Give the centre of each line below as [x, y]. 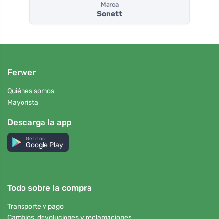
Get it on [36, 138]
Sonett [109, 14]
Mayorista [23, 102]
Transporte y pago [35, 206]
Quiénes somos [31, 91]
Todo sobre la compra [50, 187]
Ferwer [22, 73]
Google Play [45, 145]
